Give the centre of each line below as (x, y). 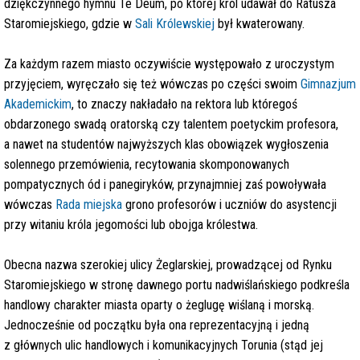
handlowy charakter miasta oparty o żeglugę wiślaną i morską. (159, 305)
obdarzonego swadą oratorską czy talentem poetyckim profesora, (171, 124)
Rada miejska (90, 205)
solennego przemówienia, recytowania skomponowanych (147, 164)
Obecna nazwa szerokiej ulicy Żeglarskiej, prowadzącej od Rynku (168, 265)
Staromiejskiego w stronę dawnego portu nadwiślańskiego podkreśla (177, 285)
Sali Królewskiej (176, 24)
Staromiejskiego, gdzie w (70, 24)
